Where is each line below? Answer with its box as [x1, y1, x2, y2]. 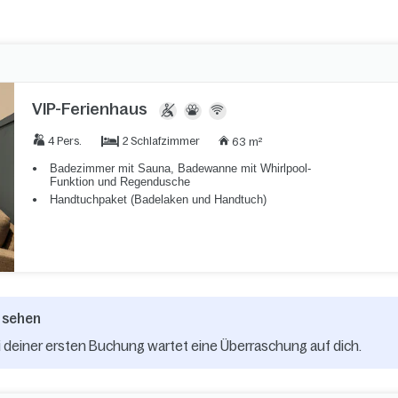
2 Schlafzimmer [122, 134, 200, 147]
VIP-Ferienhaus [31, 99, 147, 118]
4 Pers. [47, 134, 82, 147]
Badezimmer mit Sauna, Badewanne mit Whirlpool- [49, 161, 311, 175]
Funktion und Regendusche [49, 174, 190, 188]
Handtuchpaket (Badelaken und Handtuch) [49, 192, 267, 206]
